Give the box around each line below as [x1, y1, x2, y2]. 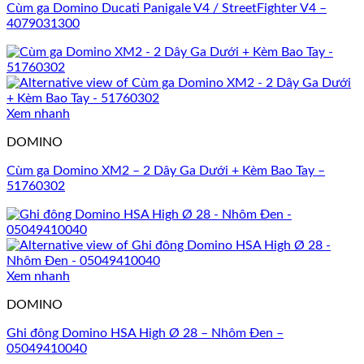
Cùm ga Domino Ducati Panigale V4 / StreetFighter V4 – [6, 2, 327, 15]
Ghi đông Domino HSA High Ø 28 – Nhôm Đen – [6, 327, 284, 340]
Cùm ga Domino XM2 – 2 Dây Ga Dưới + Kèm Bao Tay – [6, 164, 325, 178]
